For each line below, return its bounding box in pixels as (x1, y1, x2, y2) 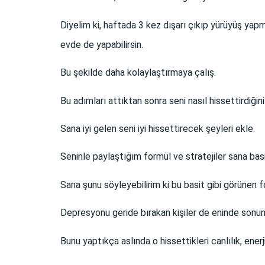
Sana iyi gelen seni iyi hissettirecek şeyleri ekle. (60, 123, 255, 135)
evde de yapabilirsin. (60, 38, 143, 50)
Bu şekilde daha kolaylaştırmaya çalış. (60, 67, 216, 79)
